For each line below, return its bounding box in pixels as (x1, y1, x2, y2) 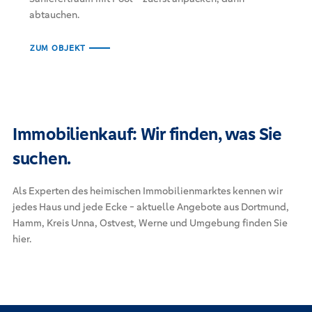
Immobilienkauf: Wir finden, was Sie (12, 123, 282, 145)
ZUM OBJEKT (29, 42, 86, 53)
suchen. (12, 147, 72, 169)
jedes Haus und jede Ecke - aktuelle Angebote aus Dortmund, (12, 200, 289, 213)
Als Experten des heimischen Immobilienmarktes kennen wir (12, 184, 283, 197)
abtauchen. (29, 8, 79, 21)
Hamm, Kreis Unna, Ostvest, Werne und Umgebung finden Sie (12, 216, 288, 229)
